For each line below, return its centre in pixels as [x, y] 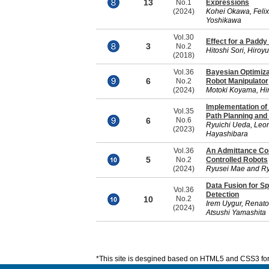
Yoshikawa [224, 20]
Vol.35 [184, 111]
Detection [222, 195]
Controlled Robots [237, 160]
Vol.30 [184, 37]
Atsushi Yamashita [236, 213]
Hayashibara [227, 134]
